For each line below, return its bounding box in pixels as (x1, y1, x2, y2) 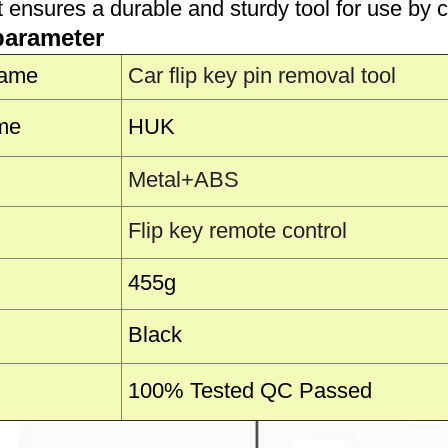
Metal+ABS (128, 167, 239, 192)
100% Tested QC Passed (122, 378, 378, 403)
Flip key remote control (128, 218, 347, 243)
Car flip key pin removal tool (128, 63, 396, 88)
